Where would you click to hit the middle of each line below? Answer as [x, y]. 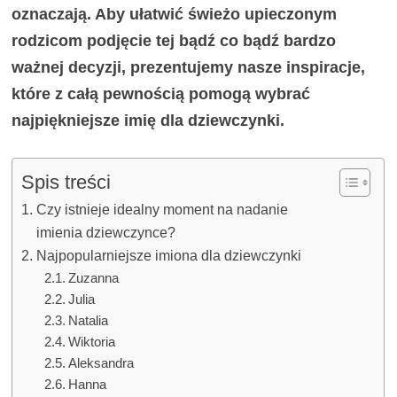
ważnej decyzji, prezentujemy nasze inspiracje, [189, 68]
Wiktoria [92, 343]
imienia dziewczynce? [105, 233]
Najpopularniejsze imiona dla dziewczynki [168, 256]
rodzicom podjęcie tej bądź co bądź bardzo [174, 41]
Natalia [88, 321]
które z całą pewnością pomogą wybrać [161, 94]
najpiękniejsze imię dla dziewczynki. [148, 121]
